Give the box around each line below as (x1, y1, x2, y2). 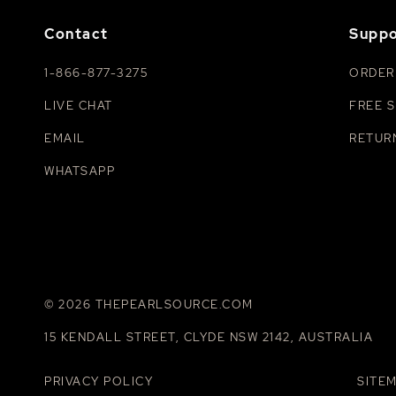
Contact (44, 24, 109, 43)
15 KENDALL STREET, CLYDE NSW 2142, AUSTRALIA (44, 329, 373, 345)
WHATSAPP (44, 163, 115, 179)
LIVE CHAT (44, 97, 113, 113)
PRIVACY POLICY (44, 373, 153, 389)
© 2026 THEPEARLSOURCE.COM (44, 296, 254, 312)
